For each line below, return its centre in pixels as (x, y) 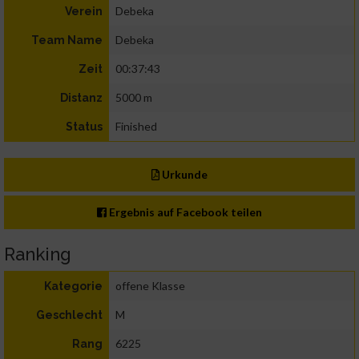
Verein (84, 12)
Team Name (67, 40)
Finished (136, 127)
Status (84, 127)
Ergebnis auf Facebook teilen (185, 212)
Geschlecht (69, 315)
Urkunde (184, 175)
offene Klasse (150, 286)
